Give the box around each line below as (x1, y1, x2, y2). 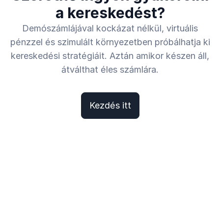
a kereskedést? (55, 4, 165, 22)
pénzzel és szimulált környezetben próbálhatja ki (10, 37, 210, 47)
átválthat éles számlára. (61, 64, 159, 75)
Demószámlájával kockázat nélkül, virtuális (22, 23, 198, 33)
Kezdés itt (89, 100, 131, 110)
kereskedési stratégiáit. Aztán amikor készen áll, (11, 51, 209, 61)
